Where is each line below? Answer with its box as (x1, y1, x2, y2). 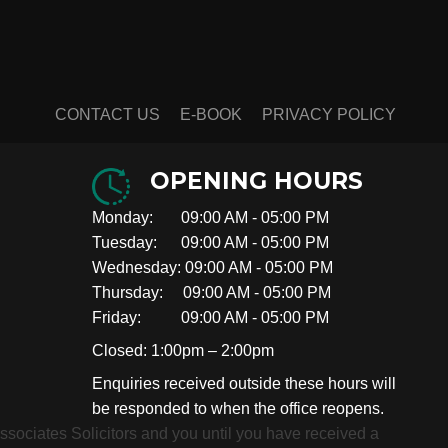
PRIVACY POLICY (262, 105, 396, 123)
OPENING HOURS (150, 166, 363, 195)
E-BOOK (180, 105, 242, 123)
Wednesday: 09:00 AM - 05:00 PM (92, 258, 333, 276)
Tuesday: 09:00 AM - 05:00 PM (92, 233, 329, 251)
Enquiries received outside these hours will (92, 374, 396, 392)
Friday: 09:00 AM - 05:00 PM (92, 308, 329, 326)
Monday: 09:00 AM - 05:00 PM (92, 208, 329, 226)
